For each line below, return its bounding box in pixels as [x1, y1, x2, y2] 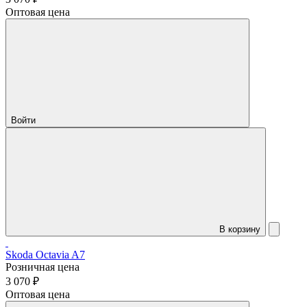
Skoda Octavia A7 [5, 249, 85, 261]
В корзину [219, 224, 260, 235]
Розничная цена [5, 261, 79, 273]
